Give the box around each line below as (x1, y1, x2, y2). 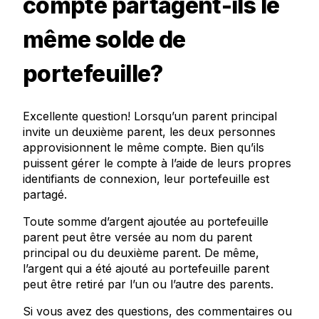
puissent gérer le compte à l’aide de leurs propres (23, 156, 291, 170)
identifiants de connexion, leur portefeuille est (23, 172, 269, 186)
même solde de (23, 26, 186, 53)
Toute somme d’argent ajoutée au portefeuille (23, 214, 268, 229)
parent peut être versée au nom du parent (23, 230, 252, 244)
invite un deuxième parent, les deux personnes (23, 125, 276, 139)
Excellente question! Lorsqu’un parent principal (23, 109, 277, 123)
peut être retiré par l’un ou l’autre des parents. (23, 277, 273, 291)
